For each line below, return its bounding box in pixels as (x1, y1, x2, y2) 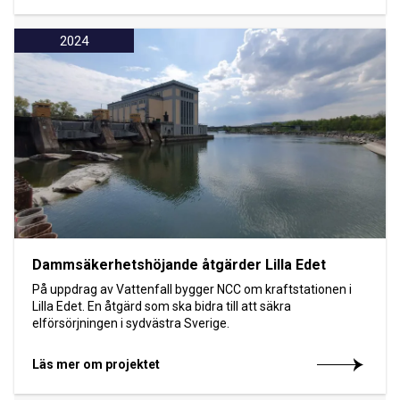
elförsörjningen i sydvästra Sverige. (32, 316, 229, 331)
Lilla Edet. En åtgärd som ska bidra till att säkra (32, 299, 291, 314)
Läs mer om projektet (32, 357, 160, 372)
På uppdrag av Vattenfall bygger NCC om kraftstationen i (32, 282, 352, 297)
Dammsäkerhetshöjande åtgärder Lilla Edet (32, 256, 326, 274)
